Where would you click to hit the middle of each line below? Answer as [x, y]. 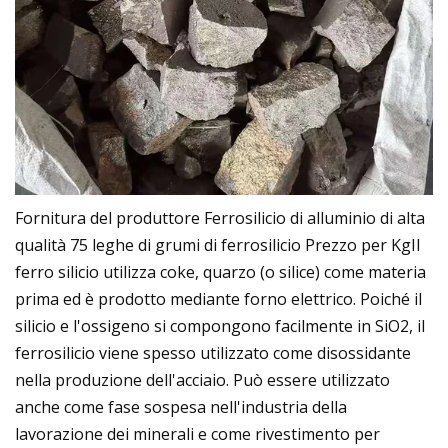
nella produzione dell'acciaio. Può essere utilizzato [202, 379]
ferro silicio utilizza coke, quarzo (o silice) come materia [220, 271]
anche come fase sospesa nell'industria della [181, 406]
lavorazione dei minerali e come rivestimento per [197, 433]
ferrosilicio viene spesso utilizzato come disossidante [213, 352]
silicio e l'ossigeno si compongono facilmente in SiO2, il [220, 325]
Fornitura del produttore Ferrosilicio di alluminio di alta [220, 217]
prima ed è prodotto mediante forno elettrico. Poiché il [218, 298]
